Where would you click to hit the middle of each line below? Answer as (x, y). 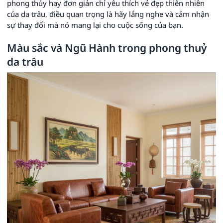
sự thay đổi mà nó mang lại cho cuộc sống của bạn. (95, 25)
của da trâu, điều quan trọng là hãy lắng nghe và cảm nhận (108, 14)
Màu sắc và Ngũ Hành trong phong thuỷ (107, 48)
